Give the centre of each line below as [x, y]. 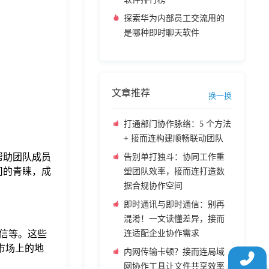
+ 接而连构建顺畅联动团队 [174, 138]
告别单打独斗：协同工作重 [174, 157]
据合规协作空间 [153, 186]
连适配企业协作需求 [162, 233]
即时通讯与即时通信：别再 [174, 204]
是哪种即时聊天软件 [162, 33]
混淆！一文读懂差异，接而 [174, 219]
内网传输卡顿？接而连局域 [174, 252]
